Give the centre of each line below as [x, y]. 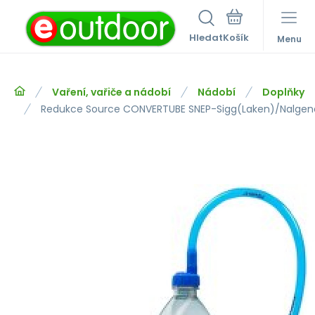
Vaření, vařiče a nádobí [111, 92]
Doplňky [283, 92]
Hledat [206, 38]
